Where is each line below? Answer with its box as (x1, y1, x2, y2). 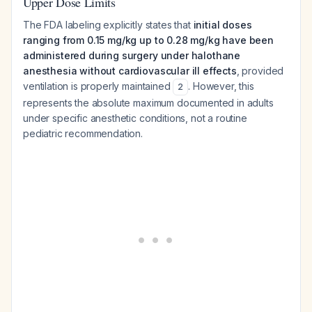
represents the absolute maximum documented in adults (23, 97, 274, 109)
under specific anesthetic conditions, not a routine (23, 112, 247, 124)
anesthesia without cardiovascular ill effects (23, 65, 237, 77)
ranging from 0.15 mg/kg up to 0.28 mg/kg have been (23, 34, 274, 46)
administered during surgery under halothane (23, 49, 241, 61)
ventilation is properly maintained (23, 80, 173, 92)
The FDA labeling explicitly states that (23, 19, 194, 31)
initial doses (193, 19, 252, 31)
